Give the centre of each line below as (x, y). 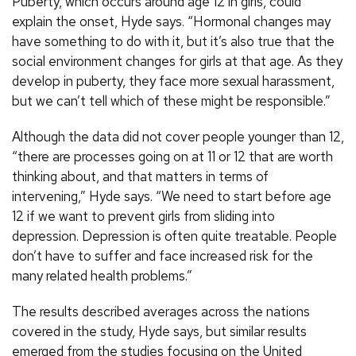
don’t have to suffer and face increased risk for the (163, 256)
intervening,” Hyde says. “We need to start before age (172, 197)
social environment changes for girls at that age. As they (177, 62)
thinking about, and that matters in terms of (140, 177)
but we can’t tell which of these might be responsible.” (171, 101)
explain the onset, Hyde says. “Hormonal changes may (171, 22)
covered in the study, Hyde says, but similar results (159, 332)
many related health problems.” (102, 276)
